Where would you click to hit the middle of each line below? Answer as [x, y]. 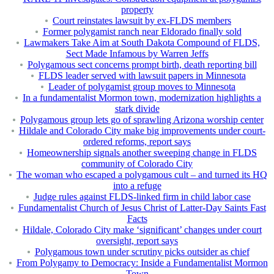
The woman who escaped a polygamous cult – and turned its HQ [142, 175]
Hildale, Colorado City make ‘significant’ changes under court [142, 230]
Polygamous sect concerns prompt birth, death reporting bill [142, 65]
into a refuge [137, 186]
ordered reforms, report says [137, 142]
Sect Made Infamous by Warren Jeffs [137, 54]
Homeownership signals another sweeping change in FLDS [142, 153]
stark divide [137, 109]
